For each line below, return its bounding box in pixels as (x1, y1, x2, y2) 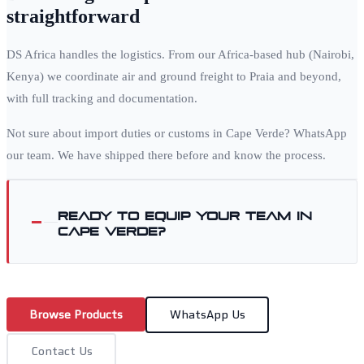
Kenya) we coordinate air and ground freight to (6, 70, 246, 84)
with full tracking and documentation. (6, 92, 197, 106)
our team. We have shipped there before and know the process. (6, 149, 326, 162)
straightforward (6, 6, 140, 28)
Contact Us (30, 344, 93, 359)
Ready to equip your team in (58, 204, 312, 224)
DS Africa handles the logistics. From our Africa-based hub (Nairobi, (6, 48, 354, 62)
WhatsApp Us (169, 307, 245, 323)
